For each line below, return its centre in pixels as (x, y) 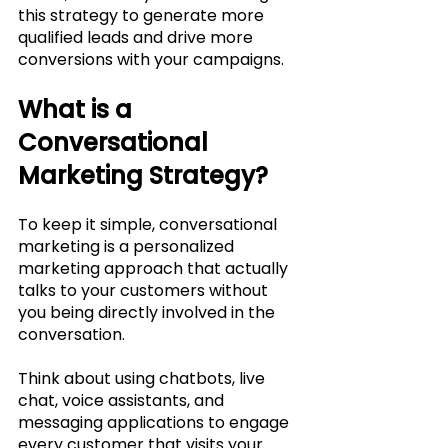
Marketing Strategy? (143, 175)
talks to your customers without (145, 290)
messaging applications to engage (155, 422)
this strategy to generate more (143, 15)
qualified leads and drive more (137, 37)
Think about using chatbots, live (143, 378)
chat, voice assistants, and (123, 400)
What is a (78, 109)
